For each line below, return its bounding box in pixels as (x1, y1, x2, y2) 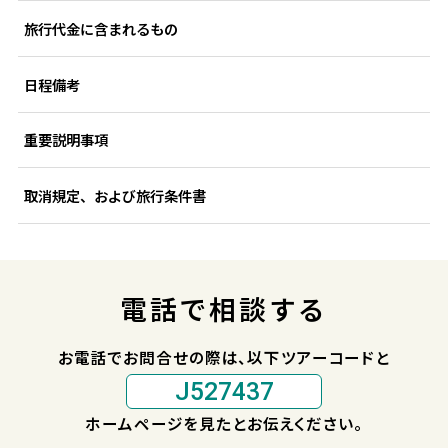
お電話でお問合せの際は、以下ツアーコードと (58, 345, 390, 368)
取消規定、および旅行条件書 (23, 185, 206, 207)
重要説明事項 (23, 129, 108, 151)
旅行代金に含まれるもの (23, 17, 178, 39)
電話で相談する (120, 288, 328, 328)
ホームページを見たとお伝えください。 (85, 412, 363, 435)
